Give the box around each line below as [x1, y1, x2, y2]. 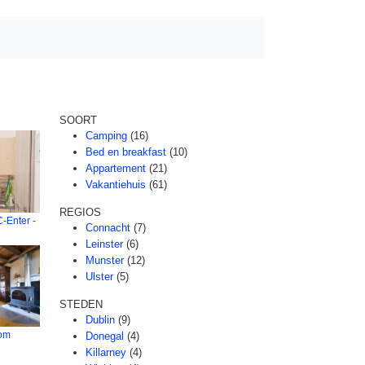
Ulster [86, 270, 113, 283]
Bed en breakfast [86, 146, 166, 158]
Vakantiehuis [86, 178, 146, 191]
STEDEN [59, 298, 103, 310]
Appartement [86, 162, 146, 174]
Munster [86, 254, 124, 266]
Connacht [86, 222, 130, 234]
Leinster [86, 238, 123, 250]
